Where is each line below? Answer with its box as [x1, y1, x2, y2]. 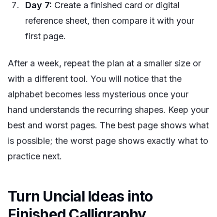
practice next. [8, 151, 62, 161]
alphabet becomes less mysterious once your [8, 89, 188, 99]
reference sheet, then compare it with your [25, 15, 194, 26]
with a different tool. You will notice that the [8, 74, 182, 84]
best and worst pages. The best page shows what [8, 120, 209, 130]
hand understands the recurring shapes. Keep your [8, 105, 209, 115]
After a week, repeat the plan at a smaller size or [8, 58, 201, 68]
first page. [25, 31, 66, 41]
